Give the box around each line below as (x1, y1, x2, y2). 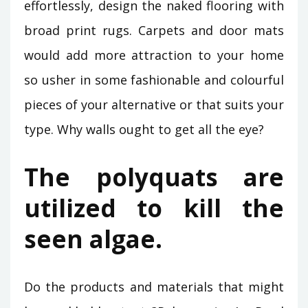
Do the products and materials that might (24, 278, 284, 296)
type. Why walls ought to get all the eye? (24, 121, 264, 138)
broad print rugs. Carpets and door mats (24, 22, 284, 39)
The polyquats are (24, 161, 284, 194)
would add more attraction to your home (24, 47, 284, 64)
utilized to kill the (24, 192, 284, 225)
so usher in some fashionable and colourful (24, 71, 284, 89)
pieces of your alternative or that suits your (24, 96, 284, 113)
